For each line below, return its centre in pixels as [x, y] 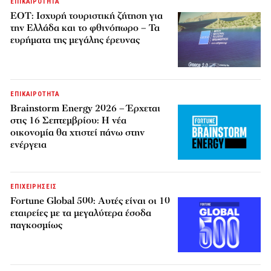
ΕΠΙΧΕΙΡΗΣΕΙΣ [34, 186]
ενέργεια [29, 144]
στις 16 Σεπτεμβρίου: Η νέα [69, 120]
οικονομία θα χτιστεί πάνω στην [78, 132]
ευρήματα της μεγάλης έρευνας [75, 40]
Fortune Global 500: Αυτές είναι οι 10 [90, 201]
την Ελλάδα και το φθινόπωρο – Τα [85, 28]
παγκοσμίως [37, 225]
